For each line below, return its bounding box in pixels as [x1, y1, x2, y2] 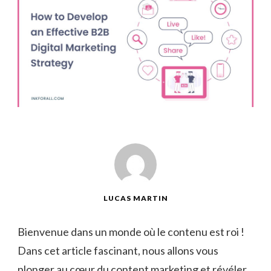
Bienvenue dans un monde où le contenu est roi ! [18, 225, 244, 239]
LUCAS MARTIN [103, 194, 168, 203]
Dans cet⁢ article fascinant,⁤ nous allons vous [18, 244, 218, 258]
